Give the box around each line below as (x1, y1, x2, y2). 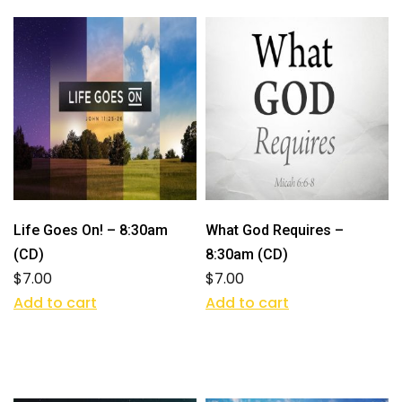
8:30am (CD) (205, 245, 288, 263)
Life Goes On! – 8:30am (13, 221, 168, 239)
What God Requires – (205, 221, 344, 239)
